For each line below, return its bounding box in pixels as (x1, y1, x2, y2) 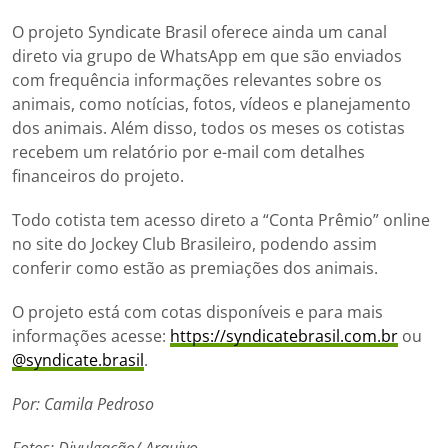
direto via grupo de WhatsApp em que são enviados (12, 45, 402, 68)
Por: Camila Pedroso (12, 393, 154, 416)
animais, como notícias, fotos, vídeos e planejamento (12, 93, 411, 116)
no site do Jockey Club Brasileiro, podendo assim (12, 233, 377, 256)
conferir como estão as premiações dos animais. (12, 257, 378, 280)
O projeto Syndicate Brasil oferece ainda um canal (12, 21, 387, 44)
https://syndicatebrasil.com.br (170, 325, 398, 348)
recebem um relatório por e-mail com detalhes (12, 141, 365, 164)
